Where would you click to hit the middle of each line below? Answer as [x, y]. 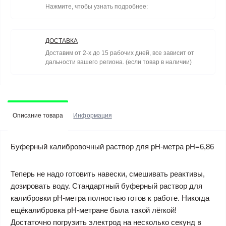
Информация [93, 116]
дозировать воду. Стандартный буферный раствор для [106, 186]
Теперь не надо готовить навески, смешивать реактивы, [108, 174]
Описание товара [38, 116]
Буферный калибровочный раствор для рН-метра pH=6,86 [112, 147]
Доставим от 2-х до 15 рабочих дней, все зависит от [120, 53]
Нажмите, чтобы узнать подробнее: [97, 7]
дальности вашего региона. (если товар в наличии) [119, 62]
